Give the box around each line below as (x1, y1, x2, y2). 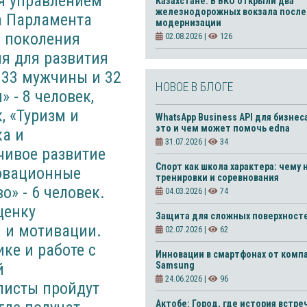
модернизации (156, 17, 221, 28)
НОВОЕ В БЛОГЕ (156, 79, 233, 94)
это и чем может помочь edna (156, 123, 290, 134)
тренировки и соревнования (156, 172, 279, 183)
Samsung (156, 260, 195, 271)
